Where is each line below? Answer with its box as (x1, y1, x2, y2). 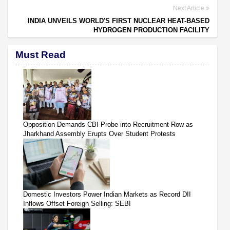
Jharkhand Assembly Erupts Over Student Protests (23, 129, 176, 138)
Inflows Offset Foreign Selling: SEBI (23, 199, 131, 207)
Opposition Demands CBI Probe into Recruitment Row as (23, 120, 193, 128)
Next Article (173, 4, 206, 12)
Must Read (15, 49, 66, 60)
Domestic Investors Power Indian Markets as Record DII (23, 190, 191, 198)
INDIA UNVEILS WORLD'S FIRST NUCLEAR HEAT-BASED (28, 16, 209, 25)
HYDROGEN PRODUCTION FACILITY (93, 26, 209, 34)
